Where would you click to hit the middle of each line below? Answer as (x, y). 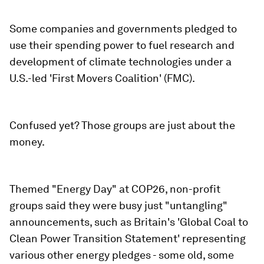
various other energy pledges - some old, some (122, 255)
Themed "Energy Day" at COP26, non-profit (115, 189)
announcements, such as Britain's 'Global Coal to (129, 222)
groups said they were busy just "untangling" (118, 205)
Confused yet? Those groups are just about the (122, 125)
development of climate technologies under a (121, 62)
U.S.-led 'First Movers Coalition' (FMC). (102, 78)
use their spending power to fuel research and (122, 45)
